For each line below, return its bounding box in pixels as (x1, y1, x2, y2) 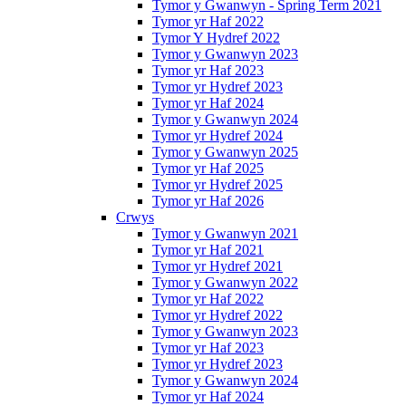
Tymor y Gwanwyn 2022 (152, 275, 298, 291)
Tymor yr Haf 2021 (152, 242, 264, 258)
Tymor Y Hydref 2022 (152, 30, 280, 46)
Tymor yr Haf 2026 (152, 193, 264, 209)
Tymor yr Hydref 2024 (152, 128, 283, 144)
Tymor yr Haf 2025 (152, 160, 264, 177)
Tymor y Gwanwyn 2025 (152, 144, 298, 160)
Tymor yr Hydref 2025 (152, 177, 283, 193)
